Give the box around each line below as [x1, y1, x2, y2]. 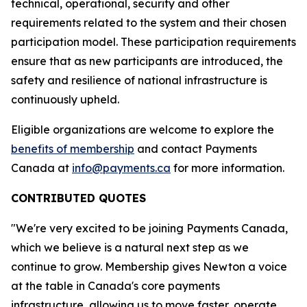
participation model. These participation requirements [11, 35, 296, 49]
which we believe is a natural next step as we [11, 241, 249, 254]
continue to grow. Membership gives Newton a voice [11, 260, 287, 273]
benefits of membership [11, 142, 134, 156]
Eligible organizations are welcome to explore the [11, 123, 274, 136]
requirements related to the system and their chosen [11, 16, 286, 29]
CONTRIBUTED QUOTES [11, 191, 146, 205]
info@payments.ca [72, 161, 171, 175]
